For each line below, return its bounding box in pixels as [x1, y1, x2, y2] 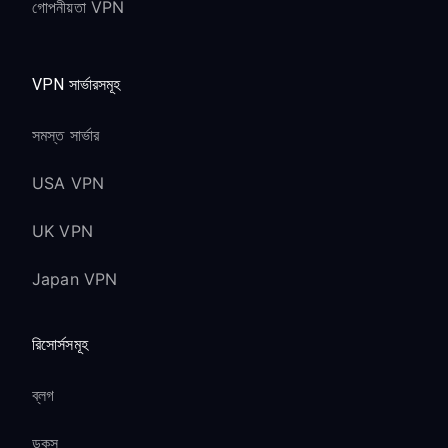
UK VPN [32, 220, 93, 241]
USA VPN [32, 172, 105, 193]
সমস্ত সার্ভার [32, 124, 100, 145]
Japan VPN [32, 268, 118, 289]
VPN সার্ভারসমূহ [32, 74, 121, 94]
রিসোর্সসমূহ [32, 334, 88, 354]
